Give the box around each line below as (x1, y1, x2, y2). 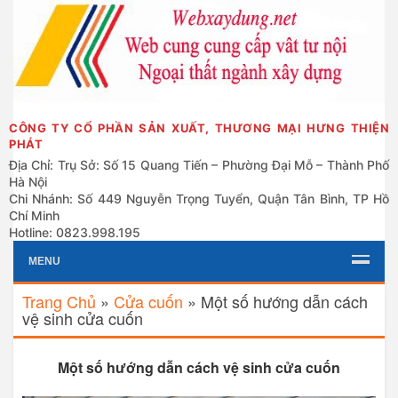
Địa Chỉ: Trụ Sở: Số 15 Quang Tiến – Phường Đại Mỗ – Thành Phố (9, 157, 389, 172)
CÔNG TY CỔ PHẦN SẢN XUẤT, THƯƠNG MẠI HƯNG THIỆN (9, 121, 389, 135)
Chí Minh (9, 208, 60, 223)
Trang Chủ (22, 290, 96, 313)
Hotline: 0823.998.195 (9, 225, 140, 240)
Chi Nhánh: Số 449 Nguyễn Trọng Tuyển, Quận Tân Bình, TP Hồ (9, 191, 389, 206)
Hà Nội (9, 174, 47, 189)
